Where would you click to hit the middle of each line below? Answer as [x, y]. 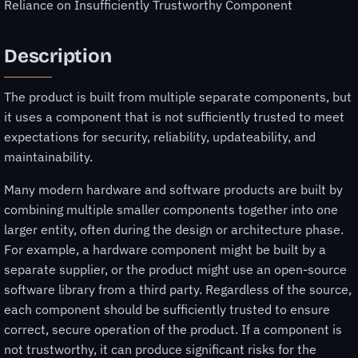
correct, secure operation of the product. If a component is [173, 329]
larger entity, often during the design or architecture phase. [174, 229]
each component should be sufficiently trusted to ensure [167, 309]
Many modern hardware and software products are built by [173, 189]
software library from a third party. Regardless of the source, [178, 289]
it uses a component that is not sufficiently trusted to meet [174, 116]
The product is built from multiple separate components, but [178, 96]
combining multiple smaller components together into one [171, 209]
